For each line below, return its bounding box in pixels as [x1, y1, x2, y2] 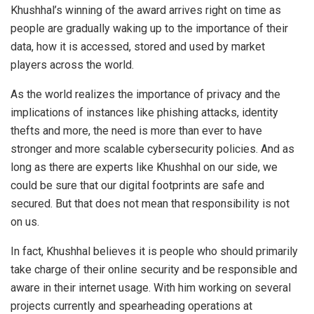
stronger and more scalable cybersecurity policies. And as [11, 142, 294, 156]
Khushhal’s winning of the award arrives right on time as [11, 3, 281, 17]
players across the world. [11, 57, 134, 71]
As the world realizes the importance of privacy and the [11, 87, 280, 101]
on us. [11, 214, 39, 228]
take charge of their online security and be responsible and [11, 262, 297, 276]
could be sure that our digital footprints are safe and [11, 178, 264, 192]
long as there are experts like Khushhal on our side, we [11, 160, 278, 174]
